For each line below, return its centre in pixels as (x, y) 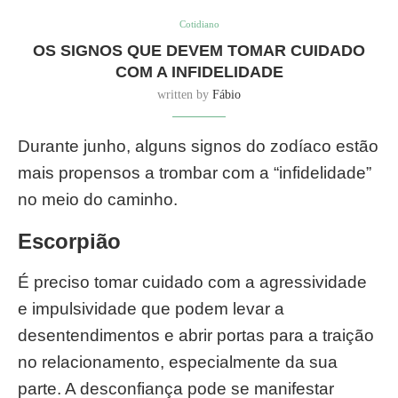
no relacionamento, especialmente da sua (178, 362)
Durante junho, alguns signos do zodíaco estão (198, 146)
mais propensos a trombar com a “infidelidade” (195, 173)
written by (185, 95)
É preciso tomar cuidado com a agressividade (192, 282)
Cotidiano (199, 24)
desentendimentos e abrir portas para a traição (196, 335)
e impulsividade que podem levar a (151, 309)
